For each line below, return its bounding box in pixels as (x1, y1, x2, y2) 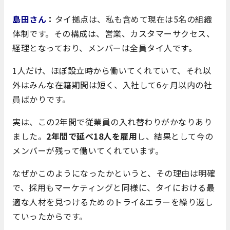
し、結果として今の (137, 129, 214, 142)
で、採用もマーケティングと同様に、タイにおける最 (12, 181, 215, 194)
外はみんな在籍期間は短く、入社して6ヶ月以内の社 (12, 78, 212, 91)
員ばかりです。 (12, 92, 71, 105)
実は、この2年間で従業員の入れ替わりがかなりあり (12, 115, 212, 128)
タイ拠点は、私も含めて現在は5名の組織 (54, 12, 212, 25)
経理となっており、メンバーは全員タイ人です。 (12, 41, 197, 54)
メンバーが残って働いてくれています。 (12, 144, 163, 157)
